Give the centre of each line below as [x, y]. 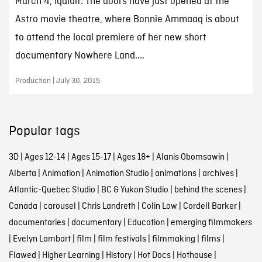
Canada [23, 206]
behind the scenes [208, 190]
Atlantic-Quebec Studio [52, 190]
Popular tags [44, 131]
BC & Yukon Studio [135, 190]
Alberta [22, 173]
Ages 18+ [133, 157]
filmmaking [173, 239]
